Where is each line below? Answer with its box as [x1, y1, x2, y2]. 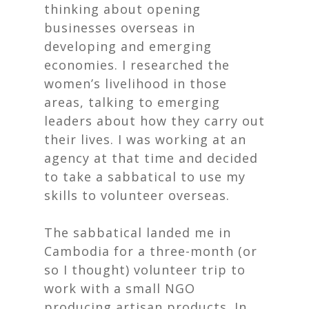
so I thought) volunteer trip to [44, 261, 246, 278]
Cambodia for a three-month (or [44, 243, 257, 259]
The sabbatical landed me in [44, 224, 231, 241]
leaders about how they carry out [44, 112, 265, 129]
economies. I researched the [44, 57, 230, 73]
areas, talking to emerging [44, 94, 220, 110]
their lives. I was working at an [44, 131, 246, 148]
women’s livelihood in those [44, 75, 227, 92]
